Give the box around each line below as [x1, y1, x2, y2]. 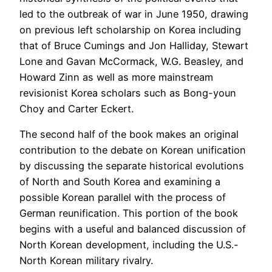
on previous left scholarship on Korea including [19, 24, 241, 36]
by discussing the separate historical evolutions [19, 160, 244, 172]
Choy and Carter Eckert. [19, 103, 134, 115]
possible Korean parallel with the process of [19, 191, 226, 204]
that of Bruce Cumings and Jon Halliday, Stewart [19, 39, 248, 52]
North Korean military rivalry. [19, 254, 153, 267]
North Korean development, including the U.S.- [19, 239, 239, 251]
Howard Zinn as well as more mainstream [19, 71, 213, 84]
